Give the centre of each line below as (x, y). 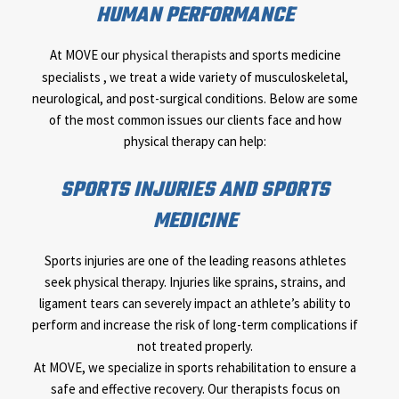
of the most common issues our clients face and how (195, 120)
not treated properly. (195, 346)
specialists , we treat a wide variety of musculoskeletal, (195, 77)
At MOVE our (85, 55)
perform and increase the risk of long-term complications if (195, 325)
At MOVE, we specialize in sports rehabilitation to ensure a (195, 368)
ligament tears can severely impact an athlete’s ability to (195, 304)
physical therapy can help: (195, 142)
